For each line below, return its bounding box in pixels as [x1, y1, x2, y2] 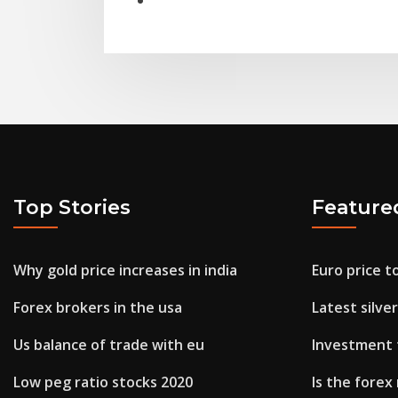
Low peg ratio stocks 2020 [13, 372, 193, 393]
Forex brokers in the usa [13, 298, 182, 318]
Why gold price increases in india [13, 260, 237, 281]
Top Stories [13, 195, 131, 219]
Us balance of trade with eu [13, 335, 204, 355]
